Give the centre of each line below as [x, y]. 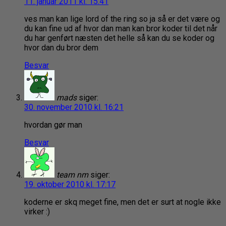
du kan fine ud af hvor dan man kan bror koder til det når [121, 29]
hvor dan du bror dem [61, 48]
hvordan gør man [53, 125]
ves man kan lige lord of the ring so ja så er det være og [122, 19]
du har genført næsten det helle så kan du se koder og [119, 38]
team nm [72, 175]
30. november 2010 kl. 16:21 [74, 107]
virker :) [37, 212]
